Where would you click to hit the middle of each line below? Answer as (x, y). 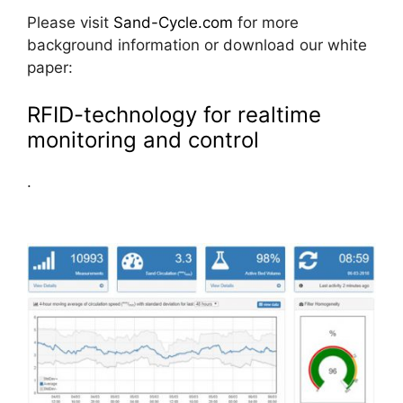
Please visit (70, 23)
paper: (50, 68)
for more (266, 23)
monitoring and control (143, 139)
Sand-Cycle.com (173, 23)
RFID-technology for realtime (174, 114)
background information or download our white (197, 45)
